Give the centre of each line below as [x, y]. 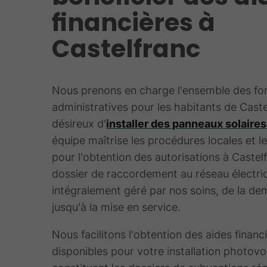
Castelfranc [126, 49]
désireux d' [79, 124]
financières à [134, 23]
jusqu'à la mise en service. [117, 207]
